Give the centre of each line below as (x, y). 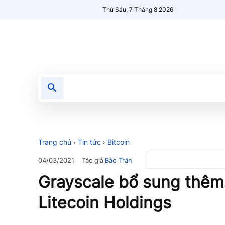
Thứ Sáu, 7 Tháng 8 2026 (138, 9)
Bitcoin (119, 142)
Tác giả (93, 160)
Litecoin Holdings (105, 203)
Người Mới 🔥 (194, 88)
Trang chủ (55, 142)
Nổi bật (144, 88)
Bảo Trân (119, 160)
